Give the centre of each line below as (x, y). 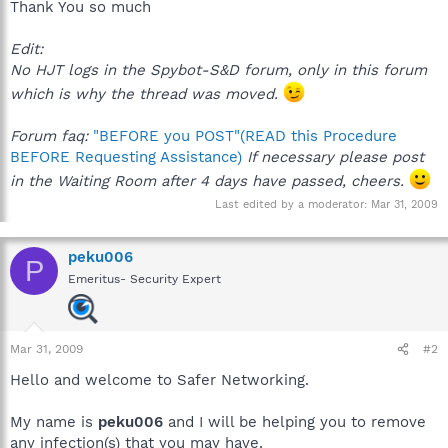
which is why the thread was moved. (144, 93)
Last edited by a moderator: (293, 204)
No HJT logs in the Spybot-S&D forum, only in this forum (218, 69)
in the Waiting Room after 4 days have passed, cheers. (209, 180)
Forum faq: (49, 135)
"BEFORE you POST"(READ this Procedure (242, 135)
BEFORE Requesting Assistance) (126, 156)
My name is (54, 422)
